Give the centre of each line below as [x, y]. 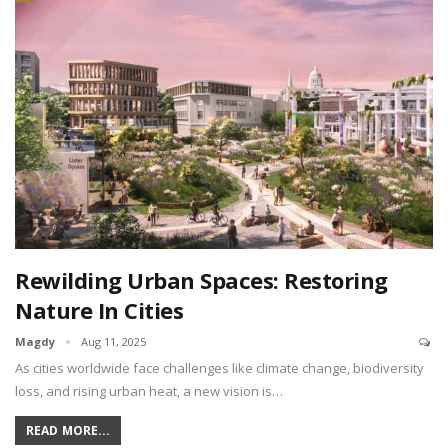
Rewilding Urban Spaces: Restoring [201, 279]
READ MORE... [68, 430]
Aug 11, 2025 [113, 341]
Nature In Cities [99, 309]
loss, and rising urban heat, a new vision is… [149, 390]
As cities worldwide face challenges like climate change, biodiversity [219, 367]
